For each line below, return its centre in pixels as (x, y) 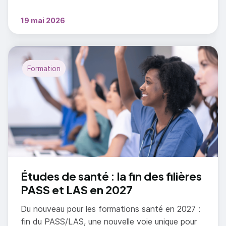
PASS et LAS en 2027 (77, 190)
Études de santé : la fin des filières (111, 176)
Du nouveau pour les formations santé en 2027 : (109, 209)
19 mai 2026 (43, 21)
